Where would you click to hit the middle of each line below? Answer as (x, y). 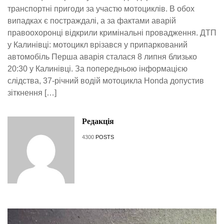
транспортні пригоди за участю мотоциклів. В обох (101, 9)
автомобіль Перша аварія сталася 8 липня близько (102, 57)
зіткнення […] (32, 93)
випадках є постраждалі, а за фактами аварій (92, 21)
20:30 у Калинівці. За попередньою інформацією (97, 69)
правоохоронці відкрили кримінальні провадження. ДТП (112, 33)
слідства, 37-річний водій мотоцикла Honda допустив (106, 81)
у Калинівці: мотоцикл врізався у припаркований (97, 45)
